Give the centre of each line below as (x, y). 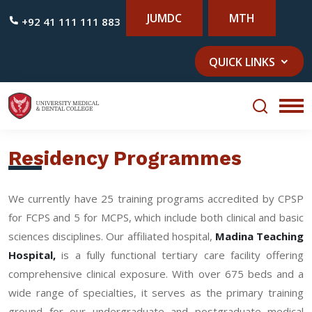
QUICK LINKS (242, 62)
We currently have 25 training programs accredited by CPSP (156, 198)
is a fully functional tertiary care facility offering (182, 255)
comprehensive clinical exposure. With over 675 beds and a (156, 273)
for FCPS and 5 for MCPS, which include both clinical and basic (156, 217)
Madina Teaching (259, 236)
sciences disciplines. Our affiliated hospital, (112, 236)
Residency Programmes (125, 158)
